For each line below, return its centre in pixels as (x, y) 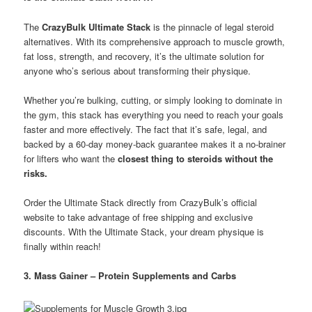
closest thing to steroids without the (196, 158)
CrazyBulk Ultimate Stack (96, 26)
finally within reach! (63, 246)
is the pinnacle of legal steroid (212, 26)
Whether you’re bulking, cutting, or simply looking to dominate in (153, 100)
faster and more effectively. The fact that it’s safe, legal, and (146, 129)
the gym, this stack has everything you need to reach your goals (154, 114)
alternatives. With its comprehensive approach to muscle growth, (155, 41)
